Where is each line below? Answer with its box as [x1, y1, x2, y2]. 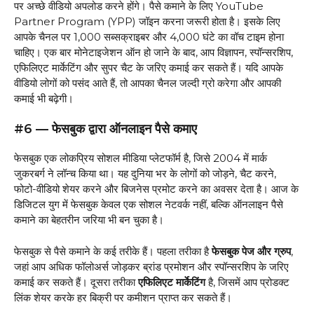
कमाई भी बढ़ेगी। [14, 91, 74, 105]
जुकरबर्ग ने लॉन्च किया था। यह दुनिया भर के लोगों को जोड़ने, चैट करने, [14, 167, 276, 181]
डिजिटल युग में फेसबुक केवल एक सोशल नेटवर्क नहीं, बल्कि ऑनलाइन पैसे [14, 198, 283, 212]
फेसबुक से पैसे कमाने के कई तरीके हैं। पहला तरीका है [14, 244, 212, 258]
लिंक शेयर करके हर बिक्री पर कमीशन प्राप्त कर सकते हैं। [14, 290, 232, 304]
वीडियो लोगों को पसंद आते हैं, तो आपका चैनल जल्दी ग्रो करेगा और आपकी [14, 76, 281, 90]
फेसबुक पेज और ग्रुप [212, 244, 291, 258]
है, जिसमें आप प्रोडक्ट [205, 275, 289, 289]
